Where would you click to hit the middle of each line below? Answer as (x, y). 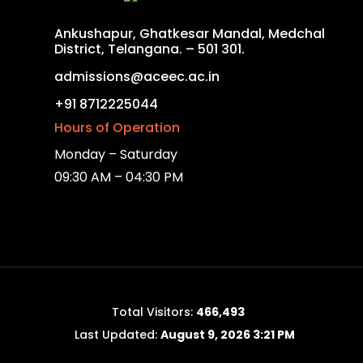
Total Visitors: (154, 312)
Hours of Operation (117, 128)
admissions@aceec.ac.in (137, 77)
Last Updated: (114, 335)
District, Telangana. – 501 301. (149, 49)
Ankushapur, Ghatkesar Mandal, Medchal (190, 34)
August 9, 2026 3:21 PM (228, 335)
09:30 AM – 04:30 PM (119, 177)
